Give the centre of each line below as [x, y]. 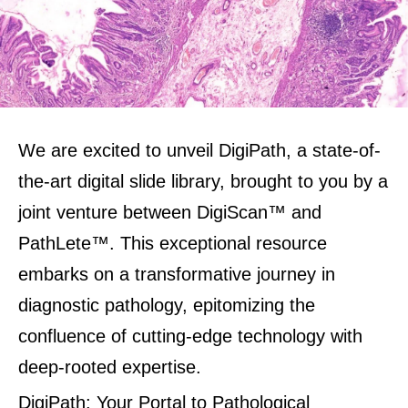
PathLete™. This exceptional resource [173, 244]
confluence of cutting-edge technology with [190, 337]
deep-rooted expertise [107, 367]
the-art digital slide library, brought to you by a [203, 182]
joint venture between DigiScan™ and [170, 213]
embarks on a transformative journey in [177, 275]
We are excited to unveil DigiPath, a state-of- [199, 151]
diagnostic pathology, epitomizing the [167, 306]
